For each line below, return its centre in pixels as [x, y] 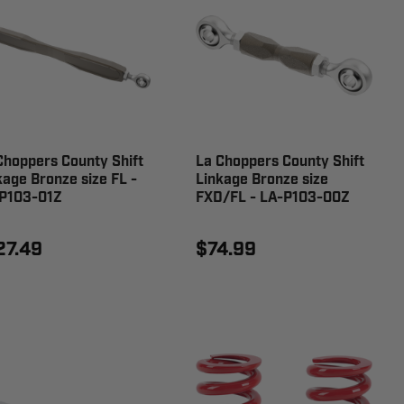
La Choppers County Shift [280, 161]
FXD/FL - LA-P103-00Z [273, 197]
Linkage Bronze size [262, 179]
